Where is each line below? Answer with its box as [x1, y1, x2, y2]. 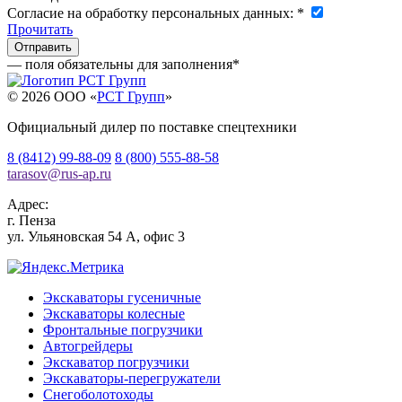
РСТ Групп [97, 88, 165, 104]
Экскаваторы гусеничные [43, 289, 201, 305]
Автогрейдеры [43, 337, 133, 354]
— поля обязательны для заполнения [7, 56, 232, 72]
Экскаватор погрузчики [43, 354, 189, 370]
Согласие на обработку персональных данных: [7, 4, 297, 21]
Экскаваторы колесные [43, 305, 185, 321]
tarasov [7, 165, 48, 181]
